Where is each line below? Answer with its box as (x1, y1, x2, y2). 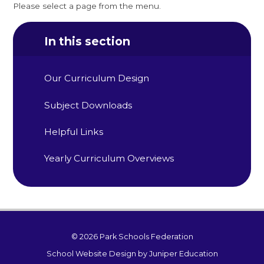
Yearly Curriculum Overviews (44, 153, 174, 164)
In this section (44, 34, 131, 48)
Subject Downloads (44, 99, 133, 111)
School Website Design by (46, 249, 149, 258)
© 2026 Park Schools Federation (71, 232, 193, 242)
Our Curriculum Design (44, 72, 150, 84)
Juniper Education (148, 249, 218, 258)
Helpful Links (44, 126, 104, 138)
